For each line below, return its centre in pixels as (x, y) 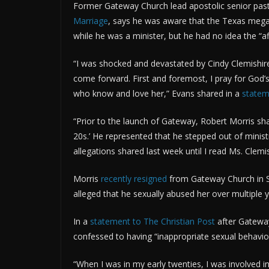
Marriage (91, 21)
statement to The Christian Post (153, 222)
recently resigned (134, 179)
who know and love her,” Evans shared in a (158, 94)
